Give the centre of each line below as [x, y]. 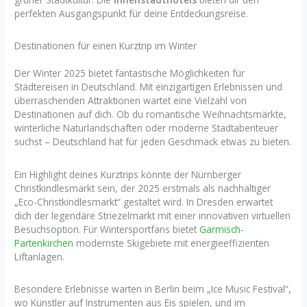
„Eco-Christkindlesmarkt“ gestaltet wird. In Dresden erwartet [144, 201]
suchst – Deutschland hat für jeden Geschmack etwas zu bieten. [153, 142]
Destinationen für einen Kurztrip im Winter [106, 46]
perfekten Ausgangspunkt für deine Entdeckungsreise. [132, 13]
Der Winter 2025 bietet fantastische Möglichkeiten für [130, 73]
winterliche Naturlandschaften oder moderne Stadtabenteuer [147, 128]
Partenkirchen [44, 243]
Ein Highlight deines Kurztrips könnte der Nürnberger [128, 174]
